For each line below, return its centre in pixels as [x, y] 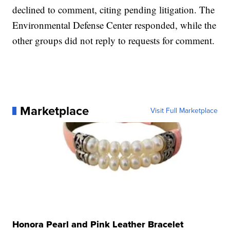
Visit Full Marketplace [184, 110]
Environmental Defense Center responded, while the [114, 25]
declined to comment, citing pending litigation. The [114, 9]
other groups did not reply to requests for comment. [114, 40]
